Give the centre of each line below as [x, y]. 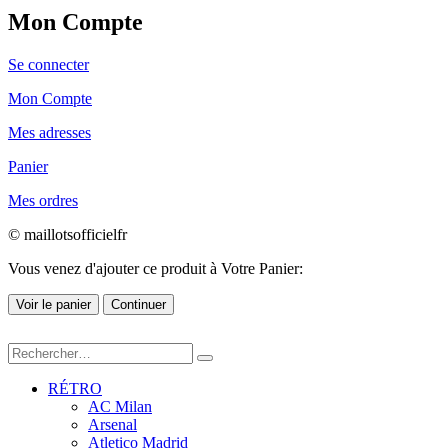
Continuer [138, 305]
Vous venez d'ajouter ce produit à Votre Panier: [155, 269]
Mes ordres [43, 201]
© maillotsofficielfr [67, 235]
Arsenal [112, 425]
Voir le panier [53, 305]
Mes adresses [49, 133]
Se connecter [48, 65]
